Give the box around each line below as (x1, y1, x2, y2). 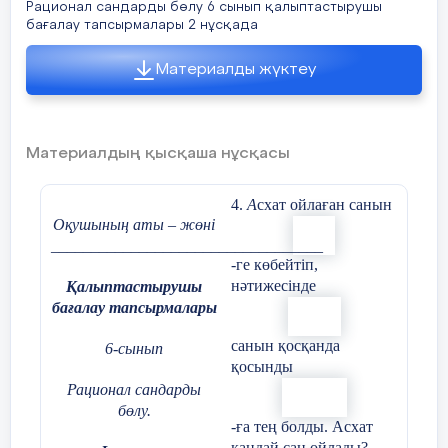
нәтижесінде (231, 277, 316, 294)
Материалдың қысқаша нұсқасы (26, 146, 290, 162)
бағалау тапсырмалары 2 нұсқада (26, 19, 258, 32)
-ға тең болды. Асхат (231, 418, 373, 435)
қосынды (231, 358, 293, 375)
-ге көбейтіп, (231, 256, 318, 273)
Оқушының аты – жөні (53, 216, 215, 233)
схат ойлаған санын (257, 196, 392, 213)
